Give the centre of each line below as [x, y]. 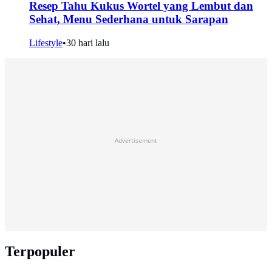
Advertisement [136, 141]
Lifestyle [46, 43]
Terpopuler [40, 252]
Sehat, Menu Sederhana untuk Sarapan [129, 19]
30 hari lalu [88, 43]
